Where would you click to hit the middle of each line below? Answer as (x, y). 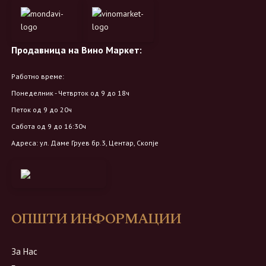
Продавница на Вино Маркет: (77, 50)
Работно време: (38, 77)
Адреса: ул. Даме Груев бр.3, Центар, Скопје (85, 143)
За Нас (24, 252)
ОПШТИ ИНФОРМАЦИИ (96, 219)
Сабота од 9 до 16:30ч (49, 126)
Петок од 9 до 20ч (42, 110)
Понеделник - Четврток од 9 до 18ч (70, 93)
